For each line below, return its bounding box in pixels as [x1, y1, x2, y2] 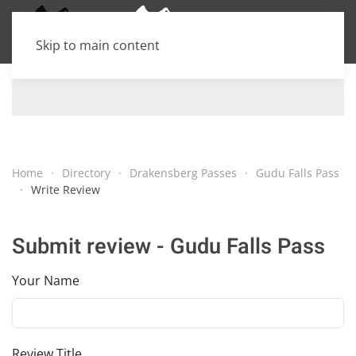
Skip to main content [36, 37, 160, 54]
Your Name [12, 272, 79, 289]
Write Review [31, 182, 100, 197]
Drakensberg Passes [130, 165, 237, 180]
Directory [62, 165, 110, 180]
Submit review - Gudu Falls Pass [12, 230, 325, 262]
